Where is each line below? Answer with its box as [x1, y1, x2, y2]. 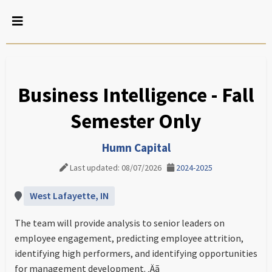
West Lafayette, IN [30, 189, 109, 202]
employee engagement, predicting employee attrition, [15, 232, 243, 244]
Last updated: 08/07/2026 [68, 162, 167, 173]
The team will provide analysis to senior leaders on [15, 217, 225, 229]
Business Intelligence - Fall [18, 82, 254, 107]
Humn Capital [101, 140, 171, 155]
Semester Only [70, 108, 202, 134]
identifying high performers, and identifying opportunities [15, 247, 257, 259]
